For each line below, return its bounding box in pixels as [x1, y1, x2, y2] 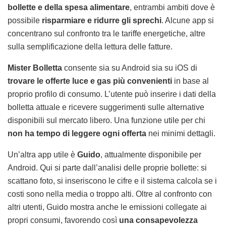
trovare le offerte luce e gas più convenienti [8, 76, 172, 85]
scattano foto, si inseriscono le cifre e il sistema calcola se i [8, 176, 217, 185]
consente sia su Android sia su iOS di [62, 63, 197, 72]
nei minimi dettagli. [146, 129, 215, 138]
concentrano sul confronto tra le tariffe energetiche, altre [8, 29, 205, 38]
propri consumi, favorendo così [8, 215, 119, 224]
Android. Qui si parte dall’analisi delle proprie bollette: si [8, 163, 207, 172]
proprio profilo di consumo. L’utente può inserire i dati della [8, 89, 216, 98]
